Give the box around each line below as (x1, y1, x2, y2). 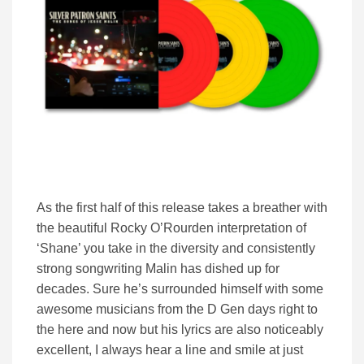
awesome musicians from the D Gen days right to (37, 302, 318, 317)
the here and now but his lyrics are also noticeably (37, 323, 323, 337)
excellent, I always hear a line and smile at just (37, 343, 303, 357)
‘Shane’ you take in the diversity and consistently (37, 241, 315, 256)
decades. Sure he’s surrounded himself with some (37, 282, 323, 297)
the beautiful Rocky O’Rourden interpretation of (37, 221, 306, 236)
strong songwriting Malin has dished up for (37, 262, 279, 276)
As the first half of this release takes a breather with (37, 201, 327, 215)
